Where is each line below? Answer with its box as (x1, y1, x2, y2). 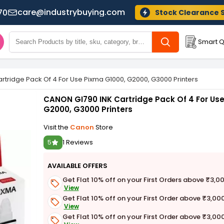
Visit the (43, 122, 70, 132)
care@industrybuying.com (17, 6, 125, 18)
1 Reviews (62, 137, 93, 147)
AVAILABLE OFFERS (47, 160, 107, 170)
